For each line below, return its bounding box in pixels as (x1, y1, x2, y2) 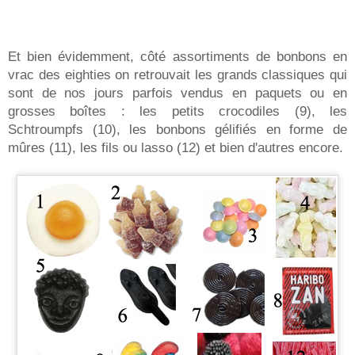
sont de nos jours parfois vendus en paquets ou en (8, 85, 347, 101)
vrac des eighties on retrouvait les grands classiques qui (8, 67, 347, 82)
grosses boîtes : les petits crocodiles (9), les (8, 103, 347, 119)
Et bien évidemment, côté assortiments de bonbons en (8, 48, 347, 64)
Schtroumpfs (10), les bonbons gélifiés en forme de (8, 121, 347, 137)
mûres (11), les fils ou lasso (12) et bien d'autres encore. (8, 139, 343, 155)
